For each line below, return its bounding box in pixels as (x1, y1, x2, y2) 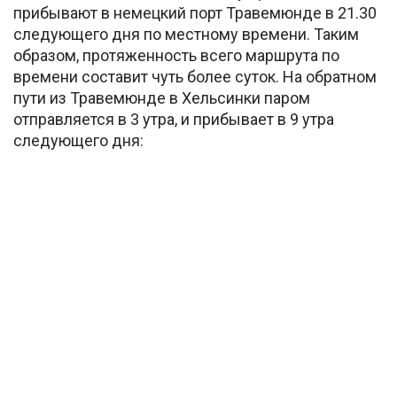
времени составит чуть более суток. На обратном (13, 66, 377, 86)
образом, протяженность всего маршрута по (13, 45, 339, 65)
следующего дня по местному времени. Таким (13, 24, 359, 43)
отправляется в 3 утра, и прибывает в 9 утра (13, 109, 334, 128)
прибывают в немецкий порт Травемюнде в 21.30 (13, 3, 377, 22)
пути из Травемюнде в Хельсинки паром (13, 88, 310, 107)
